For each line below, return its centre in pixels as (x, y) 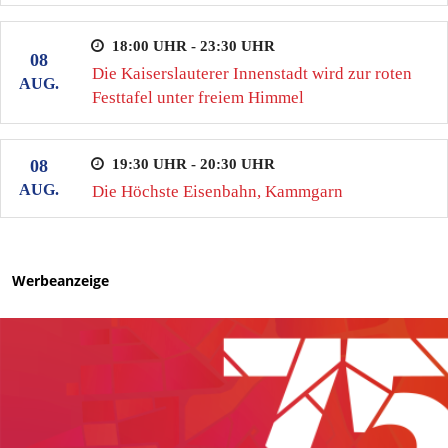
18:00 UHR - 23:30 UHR (193, 45)
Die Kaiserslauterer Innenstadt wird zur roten (251, 73)
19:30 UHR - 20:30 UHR (193, 163)
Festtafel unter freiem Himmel (197, 97)
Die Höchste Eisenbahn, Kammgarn (217, 191)
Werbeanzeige (60, 280)
